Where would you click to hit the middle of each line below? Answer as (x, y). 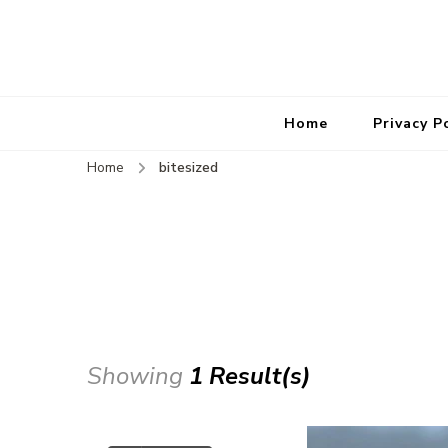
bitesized (188, 167)
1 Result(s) (250, 376)
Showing (138, 376)
